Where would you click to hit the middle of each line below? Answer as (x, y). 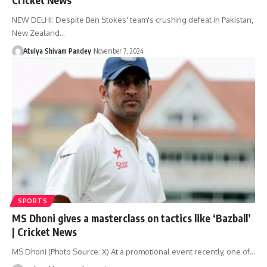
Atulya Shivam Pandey (57, 51)
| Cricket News (44, 232)
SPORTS (33, 201)
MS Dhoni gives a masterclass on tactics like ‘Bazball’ (131, 218)
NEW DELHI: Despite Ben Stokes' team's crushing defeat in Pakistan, (133, 19)
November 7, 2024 (118, 51)
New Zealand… (38, 32)
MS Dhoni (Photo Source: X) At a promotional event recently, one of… (133, 251)
